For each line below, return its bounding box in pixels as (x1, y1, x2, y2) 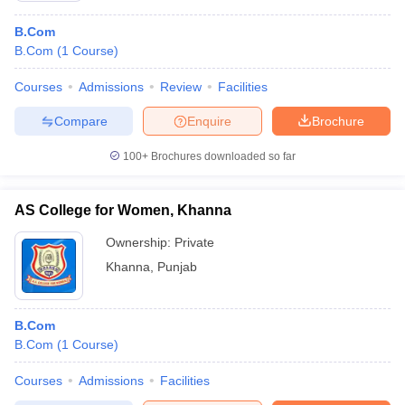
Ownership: (106, 235, 174, 250)
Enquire (187, 113, 231, 128)
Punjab (157, 259, 197, 274)
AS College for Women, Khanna (14, 202, 231, 218)
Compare (53, 113, 108, 128)
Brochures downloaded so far (148, 150, 296, 163)
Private (174, 235, 214, 250)
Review (160, 80, 202, 94)
